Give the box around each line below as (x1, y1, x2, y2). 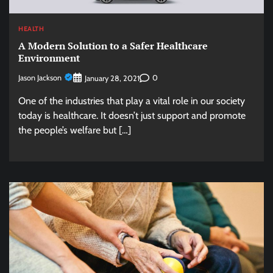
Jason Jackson (18, 73, 62, 83)
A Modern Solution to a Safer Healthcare (18, 39, 208, 53)
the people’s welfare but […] (18, 124, 131, 136)
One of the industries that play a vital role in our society (18, 94, 245, 107)
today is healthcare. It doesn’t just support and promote (18, 109, 246, 121)
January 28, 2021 (85, 73, 140, 83)
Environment (18, 51, 80, 65)
